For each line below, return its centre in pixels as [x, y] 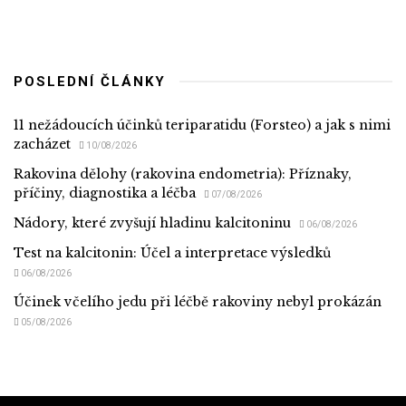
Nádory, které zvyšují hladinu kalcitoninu [152, 222]
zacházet [42, 144]
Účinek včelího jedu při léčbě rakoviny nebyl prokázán [198, 301]
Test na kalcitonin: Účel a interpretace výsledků [172, 252]
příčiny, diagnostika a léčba [105, 193]
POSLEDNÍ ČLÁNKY [90, 81]
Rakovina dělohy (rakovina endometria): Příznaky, [183, 174]
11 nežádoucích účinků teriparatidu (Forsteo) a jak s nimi [202, 125]
